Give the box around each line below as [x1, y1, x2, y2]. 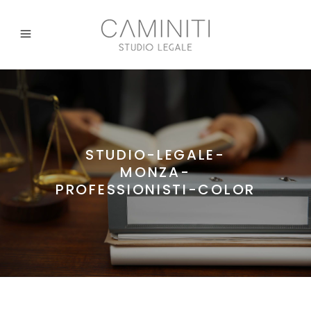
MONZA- [120, 162, 191, 182]
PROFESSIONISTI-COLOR [56, 180, 255, 199]
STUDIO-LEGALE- [85, 145, 226, 165]
